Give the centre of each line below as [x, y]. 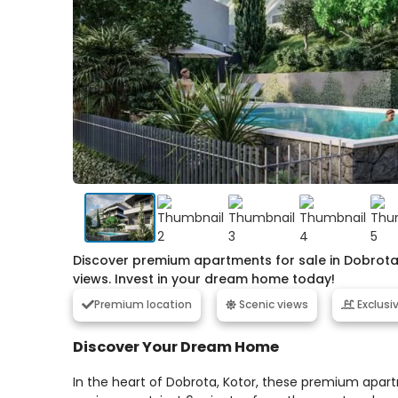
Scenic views [272, 305]
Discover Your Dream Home [176, 347]
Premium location [143, 305]
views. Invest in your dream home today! [204, 279]
